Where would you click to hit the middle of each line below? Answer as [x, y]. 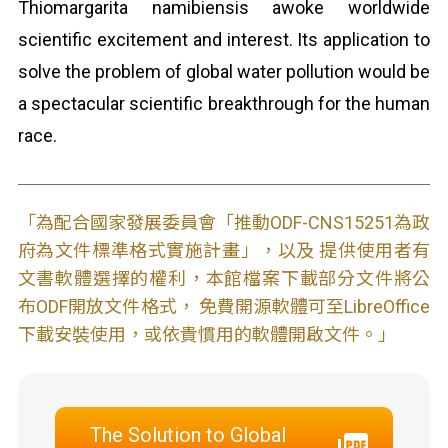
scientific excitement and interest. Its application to [224, 39]
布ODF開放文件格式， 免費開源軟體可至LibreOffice [224, 306]
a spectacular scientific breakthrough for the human [224, 103]
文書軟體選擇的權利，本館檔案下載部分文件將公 [224, 278]
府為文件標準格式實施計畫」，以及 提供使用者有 [224, 250]
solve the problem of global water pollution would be [224, 71]
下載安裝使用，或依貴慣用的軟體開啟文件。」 [206, 334]
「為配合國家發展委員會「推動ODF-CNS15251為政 [224, 222]
